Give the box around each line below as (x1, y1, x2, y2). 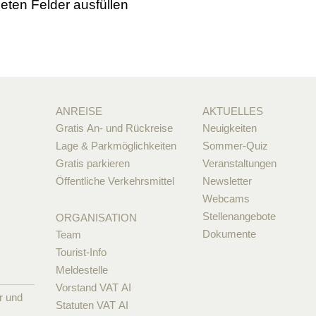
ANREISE (55, 105, 102, 117)
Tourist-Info (55, 246, 107, 258)
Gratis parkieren (55, 157, 130, 169)
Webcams (202, 193, 250, 205)
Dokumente (202, 228, 257, 240)
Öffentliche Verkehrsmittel (55, 175, 174, 187)
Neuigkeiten (202, 122, 257, 134)
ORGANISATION (55, 212, 137, 224)
